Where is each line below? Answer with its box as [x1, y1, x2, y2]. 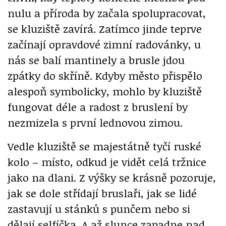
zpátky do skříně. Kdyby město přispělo [8, 68, 202, 83]
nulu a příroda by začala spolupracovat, [8, 6, 206, 21]
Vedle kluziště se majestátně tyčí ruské [8, 139, 201, 154]
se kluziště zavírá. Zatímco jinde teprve [8, 21, 202, 36]
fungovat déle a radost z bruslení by [8, 99, 188, 115]
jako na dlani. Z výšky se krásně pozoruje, [8, 170, 216, 185]
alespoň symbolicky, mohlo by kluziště [8, 84, 202, 99]
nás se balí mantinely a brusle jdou [8, 52, 185, 68]
